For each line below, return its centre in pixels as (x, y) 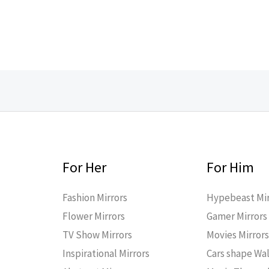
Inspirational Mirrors (106, 254)
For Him (231, 168)
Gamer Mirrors (237, 216)
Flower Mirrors (93, 216)
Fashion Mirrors (95, 198)
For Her (84, 168)
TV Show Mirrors (97, 235)
